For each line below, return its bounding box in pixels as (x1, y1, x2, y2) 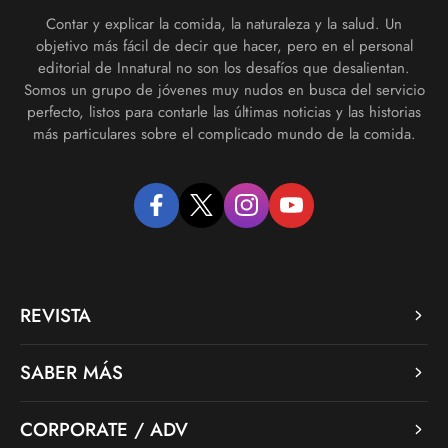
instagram (245, 203, 307, 226)
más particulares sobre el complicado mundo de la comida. (32, 123, 416, 145)
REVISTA (20, 301, 91, 329)
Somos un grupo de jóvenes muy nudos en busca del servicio (23, 79, 425, 101)
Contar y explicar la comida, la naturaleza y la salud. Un (46, 13, 402, 35)
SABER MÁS (20, 358, 123, 386)
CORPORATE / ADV (20, 415, 188, 443)
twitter (200, 203, 239, 226)
